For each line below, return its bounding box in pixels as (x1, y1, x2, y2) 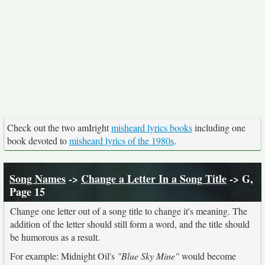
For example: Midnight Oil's (10, 250, 117, 262)
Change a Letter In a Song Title (81, 171, 227, 186)
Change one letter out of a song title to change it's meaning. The (10, 205, 247, 217)
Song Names (9, 171, 66, 186)
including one (192, 121, 245, 134)
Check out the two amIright (7, 121, 111, 134)
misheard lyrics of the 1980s (69, 134, 174, 147)
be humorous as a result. (10, 231, 100, 243)
